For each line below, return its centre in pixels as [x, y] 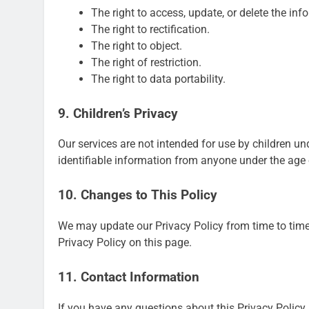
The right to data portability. [158, 79]
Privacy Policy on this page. [125, 243]
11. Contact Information [129, 278]
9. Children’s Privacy [118, 113]
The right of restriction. [146, 62]
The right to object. [137, 46]
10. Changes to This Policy [138, 196]
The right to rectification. [150, 29]
